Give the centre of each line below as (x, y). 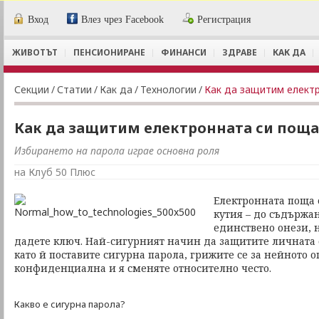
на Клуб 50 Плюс (55, 172)
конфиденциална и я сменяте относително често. (143, 268)
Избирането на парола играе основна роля (117, 151)
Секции (32, 89)
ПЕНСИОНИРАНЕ (109, 52)
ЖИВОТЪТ (35, 52)
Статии (74, 89)
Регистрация (224, 20)
